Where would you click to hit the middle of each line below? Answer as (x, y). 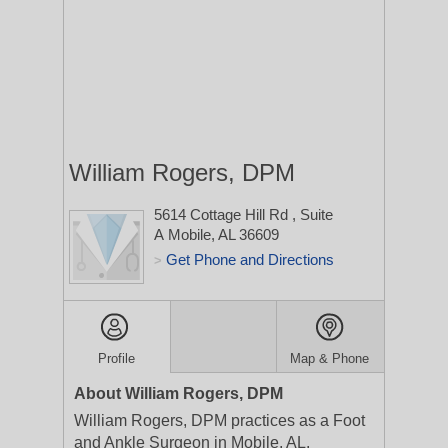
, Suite (312, 214)
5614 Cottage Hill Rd (223, 214)
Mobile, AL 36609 (223, 234)
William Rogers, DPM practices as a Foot (219, 420)
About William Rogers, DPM (178, 393)
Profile (117, 358)
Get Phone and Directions (250, 259)
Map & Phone (330, 358)
